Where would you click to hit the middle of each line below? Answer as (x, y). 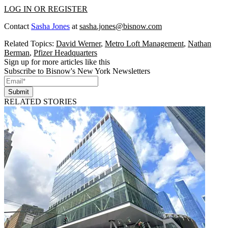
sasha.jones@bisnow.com (121, 26)
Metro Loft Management (144, 44)
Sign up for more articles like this (57, 62)
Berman (17, 53)
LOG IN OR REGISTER (46, 9)
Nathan (199, 44)
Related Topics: (30, 44)
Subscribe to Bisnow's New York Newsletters (77, 71)
